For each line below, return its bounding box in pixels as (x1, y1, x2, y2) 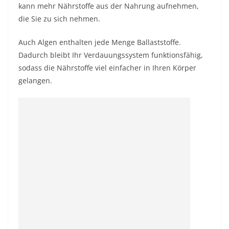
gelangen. (18, 76, 52, 85)
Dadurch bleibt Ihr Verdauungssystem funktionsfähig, (18, 50, 203, 60)
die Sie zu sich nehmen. (18, 14, 100, 24)
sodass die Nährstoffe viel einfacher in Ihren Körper (18, 63, 196, 73)
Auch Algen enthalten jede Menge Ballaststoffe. (18, 37, 181, 47)
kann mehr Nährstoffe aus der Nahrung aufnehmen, (18, 1, 199, 11)
